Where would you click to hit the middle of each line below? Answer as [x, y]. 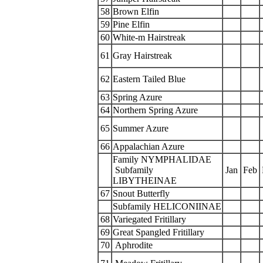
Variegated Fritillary [149, 219]
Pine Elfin [132, 24]
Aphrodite [134, 245]
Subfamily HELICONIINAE [167, 206]
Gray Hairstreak [142, 55]
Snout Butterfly [142, 193]
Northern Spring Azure [156, 110]
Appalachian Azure [149, 146]
